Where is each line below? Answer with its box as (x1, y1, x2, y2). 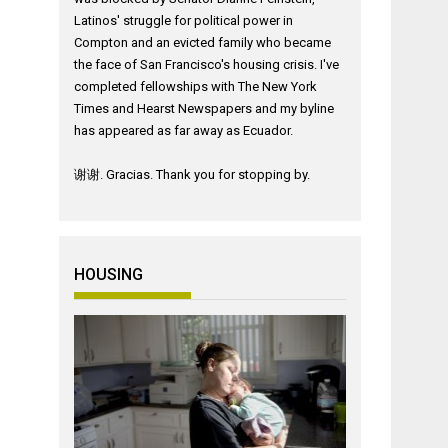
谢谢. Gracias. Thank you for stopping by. (74, 167, 311, 182)
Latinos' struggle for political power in (74, 13, 294, 28)
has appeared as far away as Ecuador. (74, 123, 294, 138)
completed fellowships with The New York (74, 79, 318, 94)
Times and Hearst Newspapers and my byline (74, 101, 335, 116)
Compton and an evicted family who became (74, 35, 332, 50)
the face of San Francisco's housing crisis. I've (74, 57, 340, 72)
